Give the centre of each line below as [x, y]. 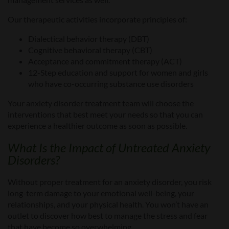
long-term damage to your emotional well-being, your [101, 193]
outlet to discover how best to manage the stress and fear [108, 216]
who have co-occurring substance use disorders [111, 84]
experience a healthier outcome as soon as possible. [97, 126]
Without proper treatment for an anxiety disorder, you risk [110, 182]
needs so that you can [164, 114]
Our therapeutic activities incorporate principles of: [97, 19]
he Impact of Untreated [113, 148]
